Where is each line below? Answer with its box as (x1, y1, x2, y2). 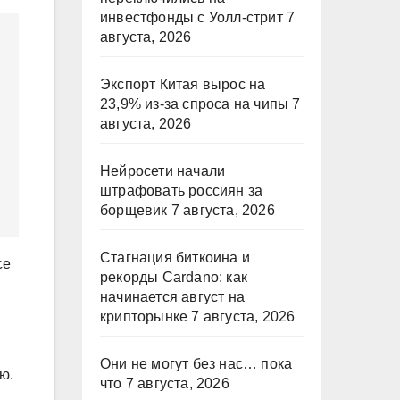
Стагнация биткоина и (100, 250, 250, 265)
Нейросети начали (100, 163, 226, 179)
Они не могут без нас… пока (100, 356, 293, 371)
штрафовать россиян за (100, 183, 263, 198)
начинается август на (100, 289, 245, 304)
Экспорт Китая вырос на (100, 77, 266, 92)
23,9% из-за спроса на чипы (100, 96, 289, 112)
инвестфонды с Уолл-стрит (100, 10, 283, 25)
